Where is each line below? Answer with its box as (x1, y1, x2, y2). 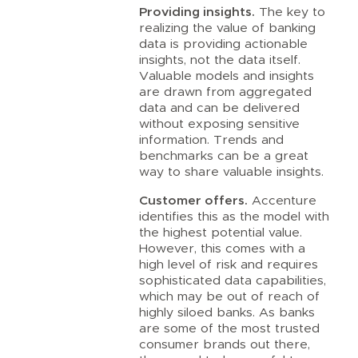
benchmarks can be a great (139, 149, 309, 162)
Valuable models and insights (139, 69, 315, 82)
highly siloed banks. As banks (139, 305, 316, 319)
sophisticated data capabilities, (139, 273, 327, 287)
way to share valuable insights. (139, 165, 324, 178)
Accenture (248, 193, 317, 207)
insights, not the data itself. (139, 53, 301, 66)
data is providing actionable (139, 37, 308, 50)
